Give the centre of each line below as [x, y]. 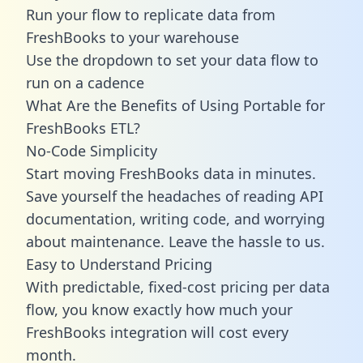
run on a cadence [85, 82]
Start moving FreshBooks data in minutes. [171, 173]
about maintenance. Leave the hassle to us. [175, 241]
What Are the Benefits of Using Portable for [175, 105]
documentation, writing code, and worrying [175, 218]
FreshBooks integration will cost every [157, 332]
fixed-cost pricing [208, 286]
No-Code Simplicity [92, 150]
